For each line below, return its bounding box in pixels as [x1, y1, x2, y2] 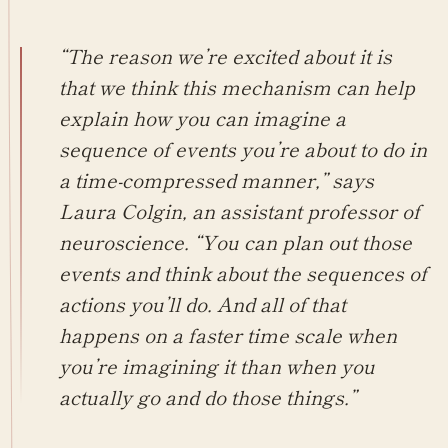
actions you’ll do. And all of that [58, 288, 346, 318]
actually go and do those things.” [58, 381, 356, 411]
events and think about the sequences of [58, 257, 427, 287]
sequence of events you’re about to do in [58, 133, 427, 163]
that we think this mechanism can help [58, 71, 415, 101]
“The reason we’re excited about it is [58, 40, 392, 70]
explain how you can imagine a [58, 102, 346, 132]
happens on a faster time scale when [58, 319, 397, 349]
